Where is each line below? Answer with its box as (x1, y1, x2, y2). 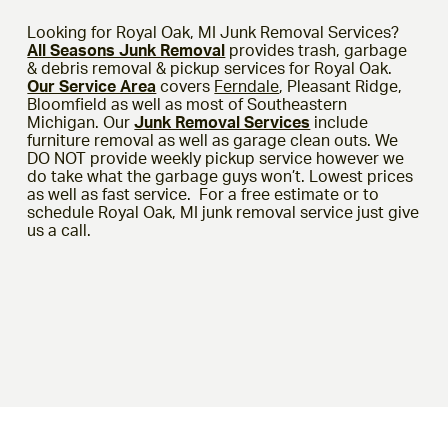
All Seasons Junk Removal (27, 39, 226, 60)
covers (156, 75, 215, 96)
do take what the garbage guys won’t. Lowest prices (27, 165, 414, 186)
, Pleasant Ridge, (279, 75, 403, 96)
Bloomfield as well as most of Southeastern (27, 93, 348, 114)
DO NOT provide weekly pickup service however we (27, 147, 405, 168)
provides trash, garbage (225, 39, 408, 60)
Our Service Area (27, 75, 157, 96)
